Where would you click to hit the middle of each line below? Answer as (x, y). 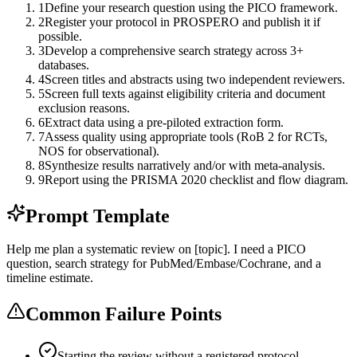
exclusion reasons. (84, 108)
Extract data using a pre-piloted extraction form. (164, 122)
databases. (64, 65)
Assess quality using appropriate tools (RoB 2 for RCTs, (186, 136)
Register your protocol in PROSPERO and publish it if (182, 22)
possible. (60, 36)
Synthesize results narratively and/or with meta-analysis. (185, 165)
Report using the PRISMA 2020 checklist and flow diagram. (196, 179)
